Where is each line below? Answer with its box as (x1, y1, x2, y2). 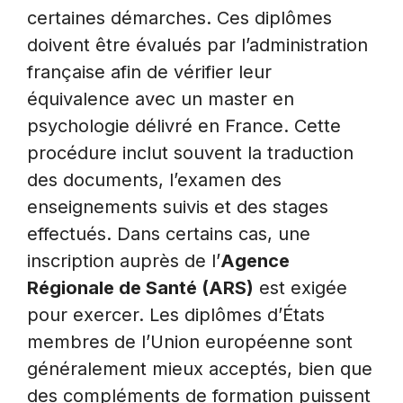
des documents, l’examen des (27, 169, 282, 192)
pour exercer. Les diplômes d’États (27, 304, 325, 327)
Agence (220, 250, 290, 273)
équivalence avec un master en (27, 88, 294, 111)
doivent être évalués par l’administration (27, 34, 368, 57)
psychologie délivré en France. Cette (27, 115, 341, 138)
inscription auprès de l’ (27, 250, 220, 273)
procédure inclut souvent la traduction (27, 142, 354, 165)
